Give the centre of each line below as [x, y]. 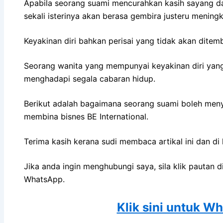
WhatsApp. [44, 179]
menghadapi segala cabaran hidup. [90, 78]
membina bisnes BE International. [86, 116]
